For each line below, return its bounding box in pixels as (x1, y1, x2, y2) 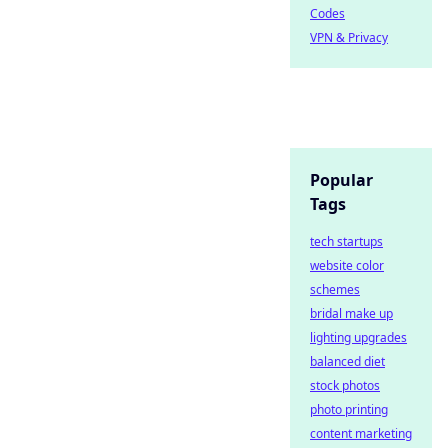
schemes (310, 281, 360, 298)
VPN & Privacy (310, 29, 388, 46)
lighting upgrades (310, 329, 407, 346)
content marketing (310, 425, 412, 442)
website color (310, 257, 384, 274)
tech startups (310, 233, 383, 250)
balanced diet (310, 353, 385, 370)
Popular (310, 169, 373, 191)
